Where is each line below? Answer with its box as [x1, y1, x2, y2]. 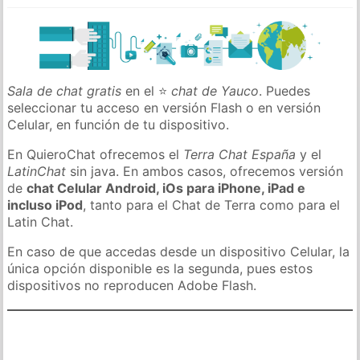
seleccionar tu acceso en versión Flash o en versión [7, 99, 321, 116]
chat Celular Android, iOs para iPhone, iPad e [27, 179, 306, 196]
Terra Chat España [183, 145, 297, 162]
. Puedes [259, 82, 311, 99]
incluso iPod [7, 196, 84, 213]
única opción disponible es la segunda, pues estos [7, 260, 313, 276]
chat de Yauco [171, 82, 260, 99]
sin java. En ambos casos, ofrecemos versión [66, 162, 344, 179]
